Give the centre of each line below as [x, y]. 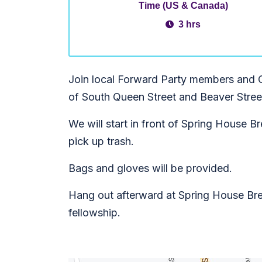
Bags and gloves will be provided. [152, 168]
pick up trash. [103, 141]
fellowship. [96, 213]
